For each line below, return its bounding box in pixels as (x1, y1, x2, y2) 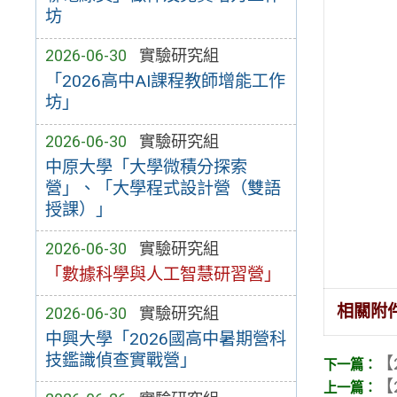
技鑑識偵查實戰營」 (44, 349, 197, 370)
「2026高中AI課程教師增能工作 (44, 71, 285, 92)
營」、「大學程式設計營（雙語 (44, 177, 281, 198)
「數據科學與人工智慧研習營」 (44, 263, 281, 284)
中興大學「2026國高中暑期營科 (44, 328, 286, 349)
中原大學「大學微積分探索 (44, 156, 247, 177)
